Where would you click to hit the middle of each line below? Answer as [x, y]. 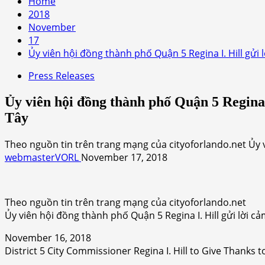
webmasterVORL [43, 157]
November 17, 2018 [124, 157]
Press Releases [62, 76]
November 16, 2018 [48, 237]
